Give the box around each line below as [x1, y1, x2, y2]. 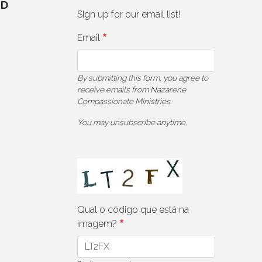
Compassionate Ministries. [77, 96, 171, 106]
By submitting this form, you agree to [77, 73, 208, 82]
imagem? [77, 218, 117, 229]
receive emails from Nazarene [77, 84, 186, 94]
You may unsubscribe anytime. [77, 117, 187, 127]
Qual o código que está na [77, 204, 189, 215]
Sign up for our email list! [77, 8, 180, 20]
